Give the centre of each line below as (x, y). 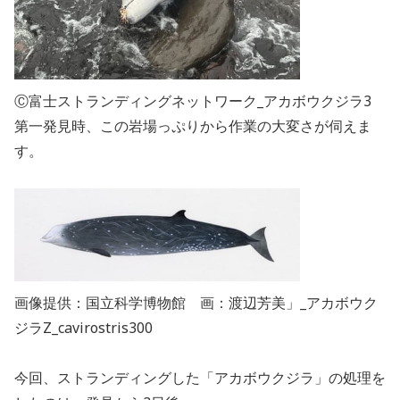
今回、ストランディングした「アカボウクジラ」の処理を (200, 378)
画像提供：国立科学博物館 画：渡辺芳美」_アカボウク (196, 303)
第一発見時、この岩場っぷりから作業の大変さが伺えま (193, 126)
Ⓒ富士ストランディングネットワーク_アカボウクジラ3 (193, 101)
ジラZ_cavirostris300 (83, 328)
